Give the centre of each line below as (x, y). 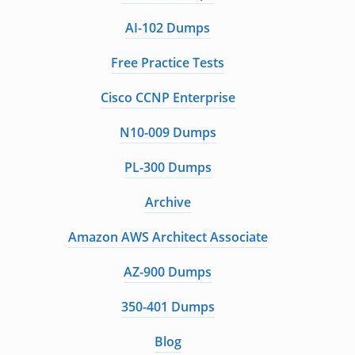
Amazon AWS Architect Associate (168, 237)
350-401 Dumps (168, 307)
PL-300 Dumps (168, 168)
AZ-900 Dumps (168, 272)
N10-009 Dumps (168, 133)
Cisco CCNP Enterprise (168, 98)
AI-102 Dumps (168, 28)
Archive (168, 202)
